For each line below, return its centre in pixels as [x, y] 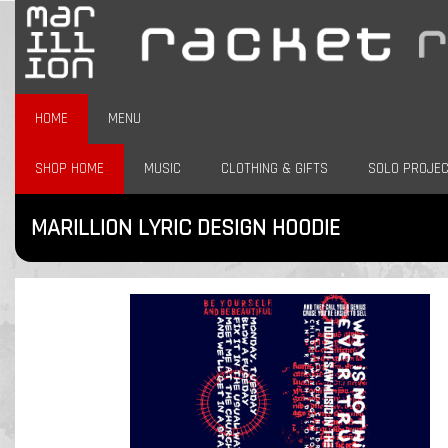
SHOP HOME [69, 168]
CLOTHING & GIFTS [274, 168]
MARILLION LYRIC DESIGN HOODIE [185, 228]
